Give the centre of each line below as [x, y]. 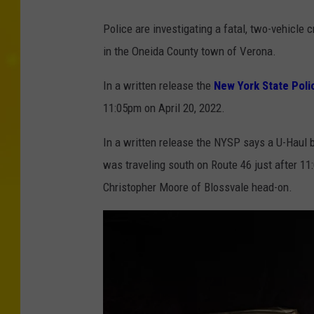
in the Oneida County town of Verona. [190, 52]
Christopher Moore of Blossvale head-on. [198, 187]
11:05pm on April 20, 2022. [164, 108]
